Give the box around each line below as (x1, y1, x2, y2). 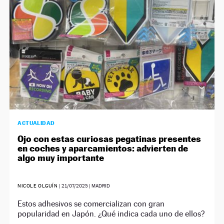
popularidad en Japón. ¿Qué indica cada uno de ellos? (17, 208, 205, 218)
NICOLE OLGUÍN (17, 182, 58, 188)
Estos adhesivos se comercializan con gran (17, 198, 165, 208)
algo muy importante (17, 152, 104, 163)
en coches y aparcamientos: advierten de (17, 142, 188, 153)
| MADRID (87, 182, 110, 188)
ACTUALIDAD (17, 119, 55, 126)
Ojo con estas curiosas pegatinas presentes (17, 133, 201, 144)
